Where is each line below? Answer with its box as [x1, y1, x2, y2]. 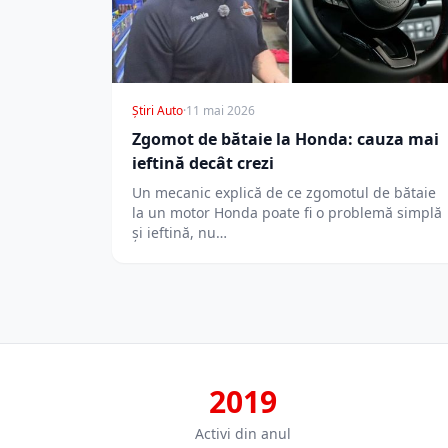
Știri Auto [132, 102, 183, 120]
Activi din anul [195, 424, 291, 444]
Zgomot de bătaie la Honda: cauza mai [132, 128, 439, 151]
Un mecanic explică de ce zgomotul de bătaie [132, 183, 436, 203]
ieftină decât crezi [132, 152, 274, 175]
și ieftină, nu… [132, 223, 227, 243]
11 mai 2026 [186, 102, 255, 120]
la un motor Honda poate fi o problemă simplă [132, 203, 442, 223]
